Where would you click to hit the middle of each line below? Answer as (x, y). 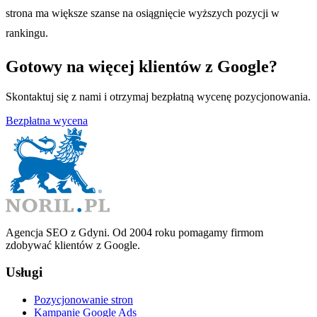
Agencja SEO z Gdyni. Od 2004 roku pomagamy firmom (134, 232)
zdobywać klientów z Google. (73, 245)
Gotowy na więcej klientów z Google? (142, 66)
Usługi (24, 272)
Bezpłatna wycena (47, 120)
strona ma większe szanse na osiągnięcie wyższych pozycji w (143, 13)
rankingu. (27, 33)
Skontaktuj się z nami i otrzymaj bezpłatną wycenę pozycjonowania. (158, 96)
